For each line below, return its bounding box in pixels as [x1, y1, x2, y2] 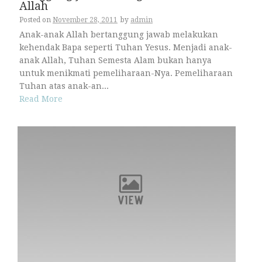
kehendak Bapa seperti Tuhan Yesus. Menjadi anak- [19, 42, 232, 52]
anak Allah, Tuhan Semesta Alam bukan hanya [19, 55, 212, 65]
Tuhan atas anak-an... [19, 81, 109, 91]
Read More [19, 94, 63, 104]
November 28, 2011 [53, 15, 118, 24]
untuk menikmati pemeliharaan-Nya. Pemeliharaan [19, 68, 233, 78]
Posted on [19, 15, 53, 24]
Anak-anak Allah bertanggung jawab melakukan [19, 29, 218, 39]
